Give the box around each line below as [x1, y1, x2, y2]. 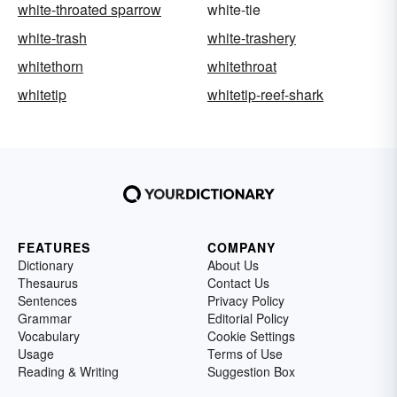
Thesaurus [18, 274, 78, 292]
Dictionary [18, 256, 74, 275]
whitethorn [18, 56, 83, 77]
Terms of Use [207, 345, 283, 363]
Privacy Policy [207, 292, 284, 310]
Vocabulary [18, 327, 80, 346]
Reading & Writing [18, 362, 119, 381]
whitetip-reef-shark [207, 84, 323, 105]
